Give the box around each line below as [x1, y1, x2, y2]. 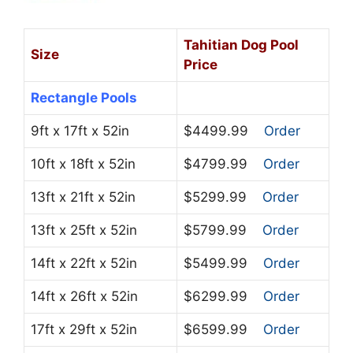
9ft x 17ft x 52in [31, 123, 129, 139]
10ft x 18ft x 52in [31, 156, 136, 173]
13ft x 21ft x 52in [31, 189, 136, 206]
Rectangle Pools [31, 90, 137, 106]
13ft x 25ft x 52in [31, 222, 137, 239]
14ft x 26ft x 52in [31, 288, 138, 305]
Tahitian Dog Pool [184, 37, 299, 54]
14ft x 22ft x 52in [31, 255, 137, 272]
